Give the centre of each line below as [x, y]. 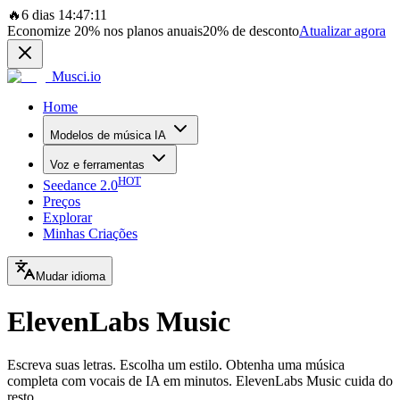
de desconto [264, 31]
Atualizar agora [342, 31]
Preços [62, 202]
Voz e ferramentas [97, 165]
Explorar [67, 218]
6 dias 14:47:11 [64, 15]
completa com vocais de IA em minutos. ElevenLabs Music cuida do [200, 381]
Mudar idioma [71, 277]
